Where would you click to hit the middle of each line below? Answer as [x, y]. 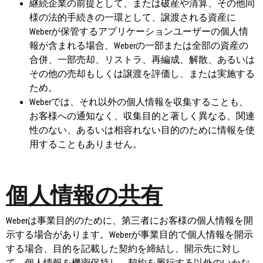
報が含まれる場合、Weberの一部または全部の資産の [139, 46]
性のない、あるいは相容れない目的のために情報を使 [142, 130]
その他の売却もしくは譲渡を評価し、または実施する [142, 74]
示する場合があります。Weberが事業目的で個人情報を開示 [129, 235]
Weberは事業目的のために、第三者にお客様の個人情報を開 [129, 221]
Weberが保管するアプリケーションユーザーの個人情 [139, 32]
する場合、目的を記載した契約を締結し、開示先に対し [123, 249]
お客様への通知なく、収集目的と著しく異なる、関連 [142, 116]
